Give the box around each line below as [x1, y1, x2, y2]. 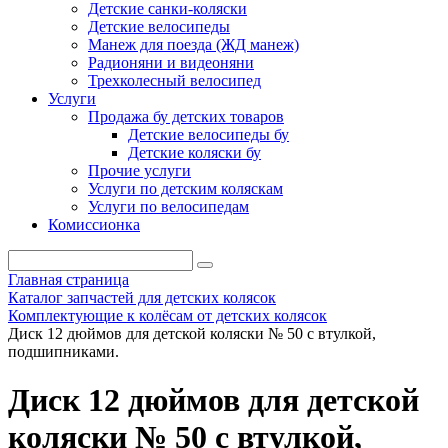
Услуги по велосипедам [88, 198, 249, 215]
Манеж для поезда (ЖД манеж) [88, 36, 299, 53]
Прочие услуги [88, 162, 191, 179]
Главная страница [8, 271, 129, 288]
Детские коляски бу [128, 144, 261, 161]
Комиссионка [48, 216, 140, 233]
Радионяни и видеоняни [88, 54, 254, 71]
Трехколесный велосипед [88, 72, 261, 89]
